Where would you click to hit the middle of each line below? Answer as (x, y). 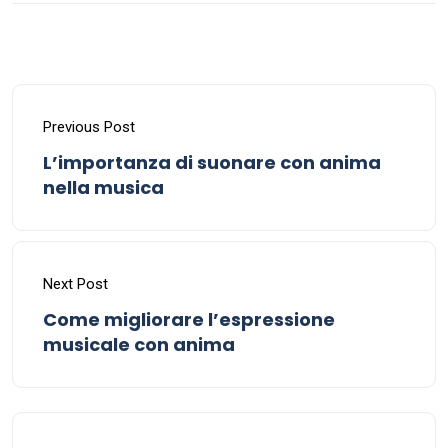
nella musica (103, 187)
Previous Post (89, 126)
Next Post (75, 283)
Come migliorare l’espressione (189, 319)
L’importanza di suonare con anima (212, 162)
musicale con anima (139, 344)
